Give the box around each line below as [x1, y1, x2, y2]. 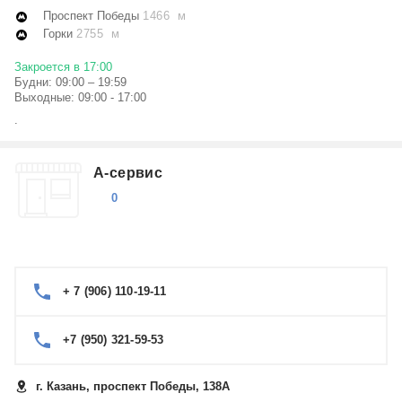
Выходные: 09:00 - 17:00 [14, 91, 146, 104]
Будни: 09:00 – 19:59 [14, 75, 127, 89]
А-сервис [93, 165, 163, 180]
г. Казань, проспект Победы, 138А [36, 380, 230, 393]
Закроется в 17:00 [14, 60, 112, 74]
